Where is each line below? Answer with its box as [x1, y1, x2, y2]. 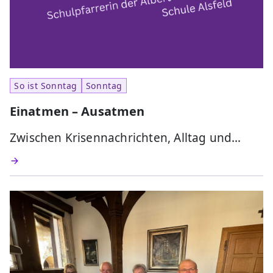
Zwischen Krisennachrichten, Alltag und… [10, 130, 241, 146]
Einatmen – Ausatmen [10, 103, 145, 120]
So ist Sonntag [14, 80, 77, 92]
